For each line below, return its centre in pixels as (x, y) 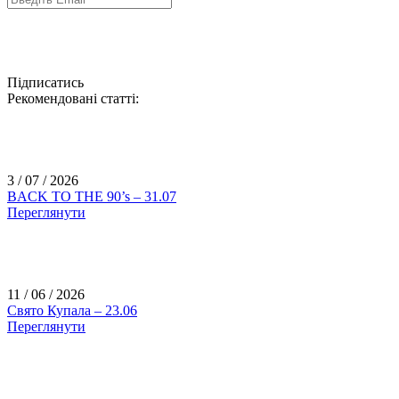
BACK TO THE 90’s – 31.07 (92, 197)
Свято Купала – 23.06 (72, 311)
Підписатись (45, 83)
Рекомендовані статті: (73, 99)
